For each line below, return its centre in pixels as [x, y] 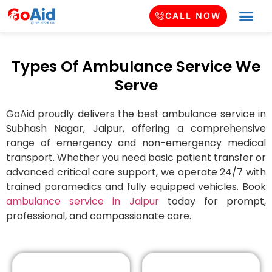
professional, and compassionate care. [99, 216]
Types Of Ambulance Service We [136, 67]
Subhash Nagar [45, 129]
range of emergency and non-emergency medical [136, 143]
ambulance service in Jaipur [83, 202]
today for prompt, [212, 202]
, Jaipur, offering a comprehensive [175, 129]
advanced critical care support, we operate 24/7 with [136, 172]
